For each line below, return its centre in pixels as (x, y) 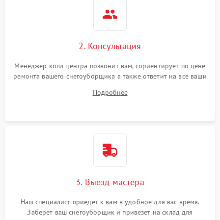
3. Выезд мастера (110, 182)
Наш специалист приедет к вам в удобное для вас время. (110, 202)
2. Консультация (110, 46)
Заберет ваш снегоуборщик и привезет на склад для (110, 212)
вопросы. (110, 86)
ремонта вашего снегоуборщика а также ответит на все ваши (110, 76)
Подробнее (110, 92)
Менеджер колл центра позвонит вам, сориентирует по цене (110, 66)
